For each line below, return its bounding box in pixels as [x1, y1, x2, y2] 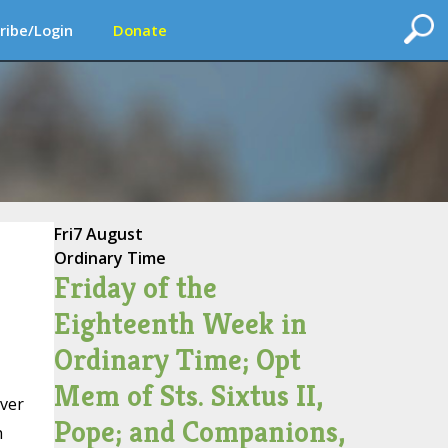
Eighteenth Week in [53, 305, 307, 343]
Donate [113, 20, 167, 40]
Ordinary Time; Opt [53, 341, 301, 379]
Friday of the [53, 269, 217, 307]
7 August [72, 223, 143, 245]
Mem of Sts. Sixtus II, [53, 377, 323, 415]
